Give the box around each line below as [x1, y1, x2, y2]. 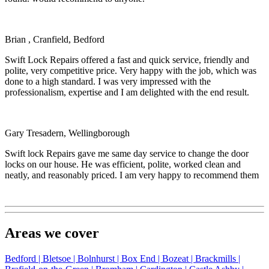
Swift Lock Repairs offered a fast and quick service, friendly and [5, 55, 249, 65]
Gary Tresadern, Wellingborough [5, 128, 130, 139]
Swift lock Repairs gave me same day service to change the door [5, 148, 249, 159]
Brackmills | [195, 253, 240, 264]
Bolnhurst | [77, 253, 121, 264]
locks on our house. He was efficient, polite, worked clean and [5, 159, 241, 170]
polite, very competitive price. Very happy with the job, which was [5, 65, 256, 76]
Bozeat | [162, 253, 195, 264]
